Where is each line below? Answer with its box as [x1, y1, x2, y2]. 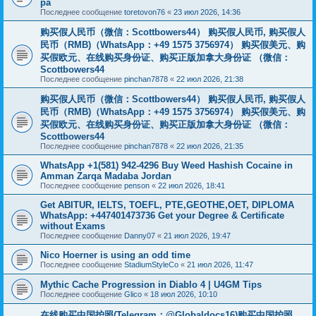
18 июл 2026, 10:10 [150, 290, 217, 298]
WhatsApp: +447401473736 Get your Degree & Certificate [40, 210, 284, 221]
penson [124, 181, 150, 190]
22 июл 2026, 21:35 [176, 142, 243, 150]
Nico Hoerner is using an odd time [40, 250, 190, 260]
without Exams [40, 221, 105, 231]
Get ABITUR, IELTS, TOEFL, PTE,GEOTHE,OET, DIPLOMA [40, 200, 294, 210]
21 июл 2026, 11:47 [187, 260, 253, 269]
